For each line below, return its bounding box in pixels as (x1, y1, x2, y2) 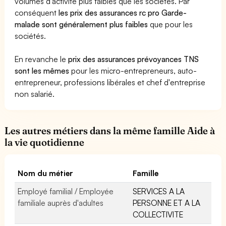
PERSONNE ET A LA (133, 197, 201, 208)
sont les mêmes (15, 65, 70, 76)
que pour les (148, 19, 193, 29)
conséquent (15, 7, 59, 18)
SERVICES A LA (133, 186, 185, 196)
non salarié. (15, 88, 55, 99)
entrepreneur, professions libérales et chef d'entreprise (15, 77, 206, 87)
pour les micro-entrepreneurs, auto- (69, 65, 197, 76)
